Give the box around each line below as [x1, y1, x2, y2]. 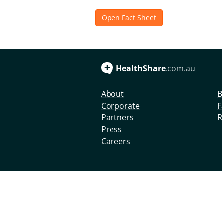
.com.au [166, 63, 195, 74]
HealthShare [116, 63, 166, 74]
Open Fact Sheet [102, 13, 156, 22]
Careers [101, 136, 130, 147]
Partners [101, 112, 134, 123]
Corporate [101, 100, 140, 111]
